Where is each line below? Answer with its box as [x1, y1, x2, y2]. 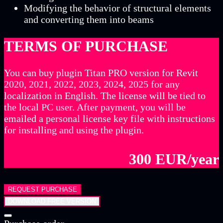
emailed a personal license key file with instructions [4, 113, 215, 124]
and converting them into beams [24, 14, 154, 25]
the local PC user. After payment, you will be [4, 102, 186, 113]
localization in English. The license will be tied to [4, 90, 206, 102]
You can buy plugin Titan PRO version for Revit [4, 67, 198, 79]
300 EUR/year [129, 151, 219, 168]
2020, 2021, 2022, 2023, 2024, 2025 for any [4, 79, 180, 90]
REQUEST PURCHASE [8, 186, 77, 194]
